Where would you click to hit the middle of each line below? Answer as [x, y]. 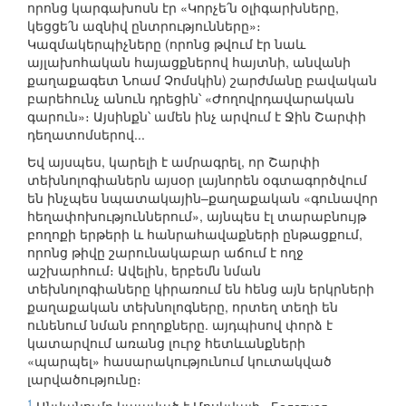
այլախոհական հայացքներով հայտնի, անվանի [189, 62]
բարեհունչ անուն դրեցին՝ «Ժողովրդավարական [191, 98]
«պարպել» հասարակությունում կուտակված [179, 361]
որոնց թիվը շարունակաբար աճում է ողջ [165, 252]
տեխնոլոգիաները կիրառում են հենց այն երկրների [201, 289]
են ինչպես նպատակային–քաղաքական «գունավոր [203, 198]
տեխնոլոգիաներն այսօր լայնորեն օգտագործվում [197, 180]
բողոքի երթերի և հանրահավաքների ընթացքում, [195, 234]
